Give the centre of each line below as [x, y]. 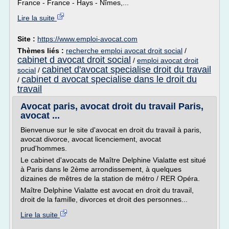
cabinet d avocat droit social [74, 60]
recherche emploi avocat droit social [124, 51]
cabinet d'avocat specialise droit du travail [127, 70]
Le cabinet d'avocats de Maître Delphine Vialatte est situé [113, 160]
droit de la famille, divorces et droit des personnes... [104, 199]
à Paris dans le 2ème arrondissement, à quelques [101, 169]
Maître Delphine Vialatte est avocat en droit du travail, [107, 190]
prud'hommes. [44, 148]
